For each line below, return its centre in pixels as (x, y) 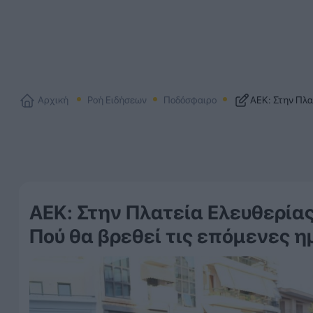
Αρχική (53, 100)
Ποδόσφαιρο (190, 100)
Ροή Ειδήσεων (117, 100)
